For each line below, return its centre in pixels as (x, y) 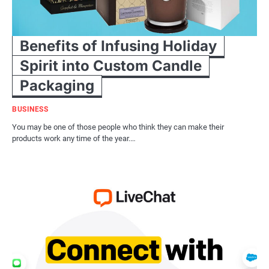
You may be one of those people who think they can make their (118, 127)
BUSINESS (30, 109)
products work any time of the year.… (74, 138)
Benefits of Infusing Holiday (118, 46)
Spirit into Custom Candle (111, 65)
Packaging (57, 85)
